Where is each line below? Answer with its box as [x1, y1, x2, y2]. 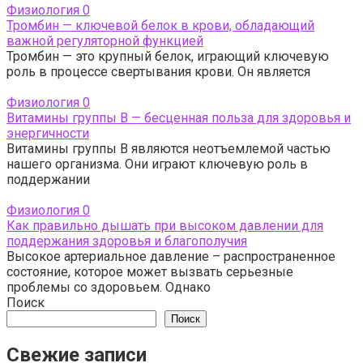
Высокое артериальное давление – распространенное [6, 248, 335, 264]
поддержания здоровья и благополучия [6, 233, 247, 249]
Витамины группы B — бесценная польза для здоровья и [6, 109, 351, 126]
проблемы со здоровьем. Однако [6, 279, 211, 295]
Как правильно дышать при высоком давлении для [6, 217, 323, 233]
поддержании [6, 171, 90, 187]
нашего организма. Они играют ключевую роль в [6, 156, 308, 172]
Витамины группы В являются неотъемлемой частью [6, 140, 331, 156]
